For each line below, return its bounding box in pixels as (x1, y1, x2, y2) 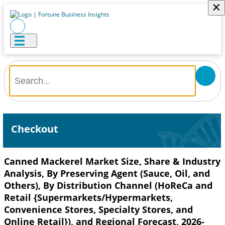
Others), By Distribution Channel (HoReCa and (4, 179, 212, 191)
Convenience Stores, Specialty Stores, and (4, 203, 193, 215)
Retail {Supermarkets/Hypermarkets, (4, 191, 173, 203)
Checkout (11, 122, 58, 136)
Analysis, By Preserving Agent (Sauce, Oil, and (4, 167, 210, 179)
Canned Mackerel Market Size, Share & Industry (4, 155, 220, 167)
